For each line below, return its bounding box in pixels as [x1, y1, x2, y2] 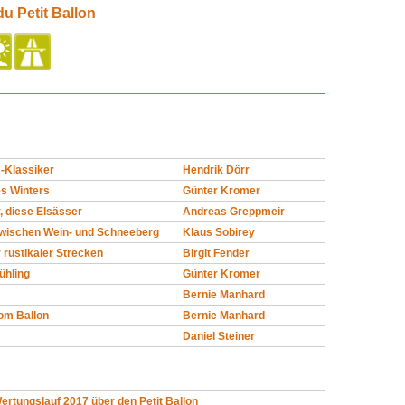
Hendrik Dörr [183, 164, 250, 176]
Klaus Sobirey [183, 226, 255, 239]
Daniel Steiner [183, 330, 255, 343]
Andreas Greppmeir [183, 205, 285, 218]
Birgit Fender [183, 247, 250, 259]
